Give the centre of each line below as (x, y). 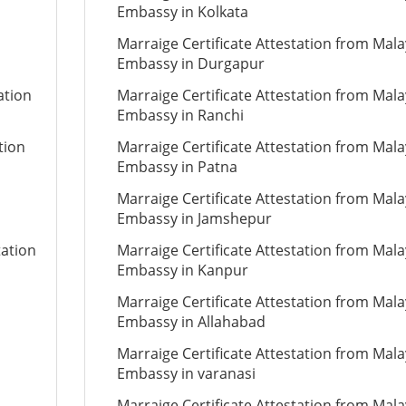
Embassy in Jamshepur (194, 218)
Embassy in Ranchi (180, 115)
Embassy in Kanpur (182, 270)
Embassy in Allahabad (191, 322)
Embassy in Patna (177, 167)
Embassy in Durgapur (190, 63)
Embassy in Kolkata (182, 12)
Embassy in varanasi (186, 373)
